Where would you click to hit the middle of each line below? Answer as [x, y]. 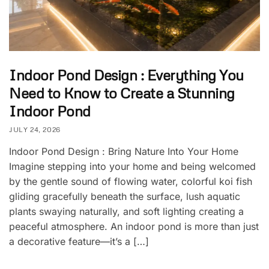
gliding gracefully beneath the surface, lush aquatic [125, 196]
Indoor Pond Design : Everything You [126, 74]
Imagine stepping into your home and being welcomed [132, 166]
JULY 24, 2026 [35, 129]
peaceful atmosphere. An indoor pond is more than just [134, 226]
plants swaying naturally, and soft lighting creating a [126, 211]
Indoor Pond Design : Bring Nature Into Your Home [124, 151]
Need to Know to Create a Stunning [122, 92]
